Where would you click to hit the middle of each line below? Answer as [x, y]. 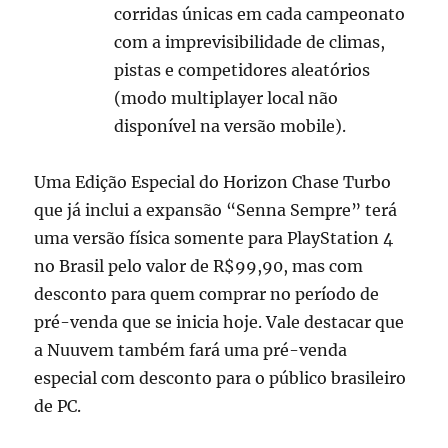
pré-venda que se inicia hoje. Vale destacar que [219, 321]
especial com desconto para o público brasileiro [220, 377]
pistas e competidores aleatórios [242, 69]
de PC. [58, 405]
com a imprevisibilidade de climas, [250, 41]
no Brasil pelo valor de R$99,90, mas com [199, 265]
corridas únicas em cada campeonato [260, 13]
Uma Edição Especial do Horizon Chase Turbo [213, 181]
